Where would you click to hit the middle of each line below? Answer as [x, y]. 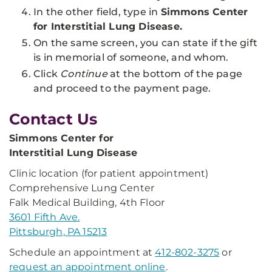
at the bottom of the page [175, 74]
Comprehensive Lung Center [82, 188]
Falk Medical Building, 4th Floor [87, 202]
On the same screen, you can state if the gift [146, 43]
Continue [84, 74]
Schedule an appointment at [82, 252]
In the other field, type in [97, 12]
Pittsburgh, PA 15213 [58, 232]
